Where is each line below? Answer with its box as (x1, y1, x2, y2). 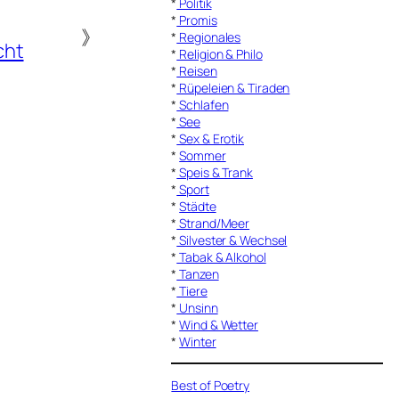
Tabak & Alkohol (176, 248, 266, 265)
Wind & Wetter (179, 315, 258, 333)
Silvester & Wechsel (176, 231, 288, 248)
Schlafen (176, 95, 229, 113)
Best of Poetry (171, 376, 250, 394)
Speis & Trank (176, 163, 253, 181)
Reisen (176, 61, 217, 79)
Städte (179, 197, 216, 215)
